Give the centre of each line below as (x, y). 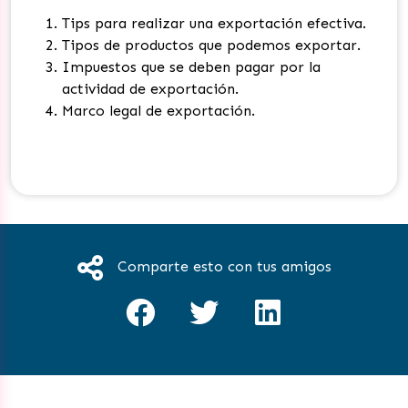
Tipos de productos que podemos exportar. (211, 45)
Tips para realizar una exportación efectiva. (214, 23)
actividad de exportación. (150, 88)
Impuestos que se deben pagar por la (191, 66)
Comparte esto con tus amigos (224, 266)
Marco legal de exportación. (158, 110)
